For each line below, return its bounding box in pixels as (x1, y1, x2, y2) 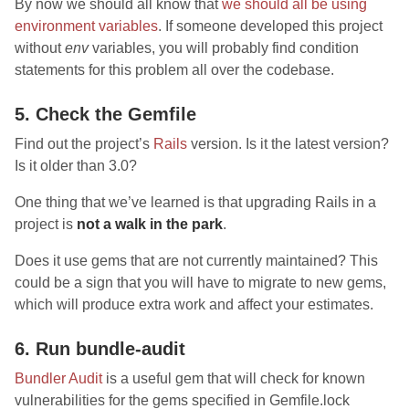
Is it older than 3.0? (15, 158, 137, 173)
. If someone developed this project (158, 18, 383, 34)
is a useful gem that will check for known (102, 371, 365, 386)
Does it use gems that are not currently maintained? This (15, 253, 378, 268)
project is (15, 216, 77, 232)
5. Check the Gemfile (15, 104, 196, 124)
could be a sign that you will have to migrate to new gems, (15, 275, 386, 290)
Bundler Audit (15, 371, 102, 386)
